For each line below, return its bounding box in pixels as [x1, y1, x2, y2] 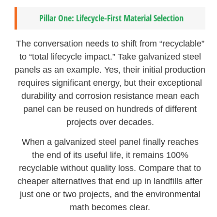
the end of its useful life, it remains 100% [31, 150, 188, 160]
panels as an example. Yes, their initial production [15, 64, 206, 75]
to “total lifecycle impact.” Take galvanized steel [19, 51, 201, 62]
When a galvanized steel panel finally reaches [21, 137, 199, 147]
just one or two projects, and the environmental [19, 189, 201, 200]
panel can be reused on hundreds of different [23, 104, 197, 114]
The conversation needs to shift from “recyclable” [15, 38, 204, 48]
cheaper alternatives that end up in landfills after [17, 176, 203, 186]
